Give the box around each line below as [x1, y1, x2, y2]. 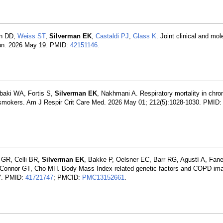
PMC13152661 [82, 174, 124, 181]
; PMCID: [53, 174, 82, 181]
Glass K [133, 32, 156, 40]
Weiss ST [17, 32, 45, 40]
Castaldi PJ [96, 32, 129, 40]
